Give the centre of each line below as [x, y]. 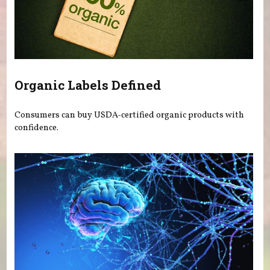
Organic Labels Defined [88, 85]
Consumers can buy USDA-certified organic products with [130, 115]
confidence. [37, 127]
